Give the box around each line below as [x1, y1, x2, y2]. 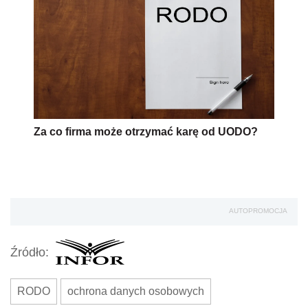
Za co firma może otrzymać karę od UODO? [34, 126, 258, 138]
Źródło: [10, 245, 49, 259]
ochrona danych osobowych [67, 285, 204, 298]
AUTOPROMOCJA [229, 207, 287, 215]
